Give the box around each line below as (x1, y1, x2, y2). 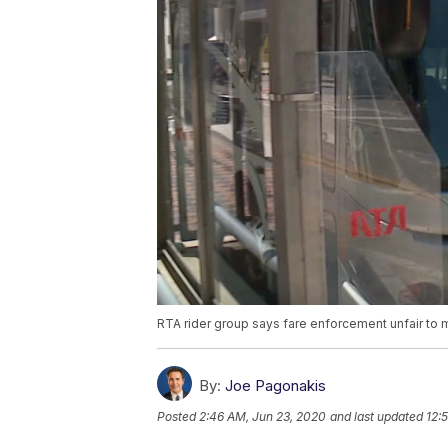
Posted (157, 409, 199, 425)
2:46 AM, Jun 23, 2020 (199, 409, 326, 425)
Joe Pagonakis (225, 376, 326, 396)
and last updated (330, 409, 423, 425)
